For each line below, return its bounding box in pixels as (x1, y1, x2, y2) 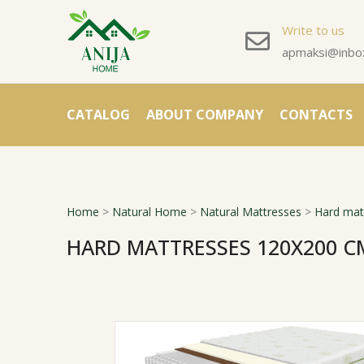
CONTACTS (279, 106, 353, 123)
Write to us (282, 22, 344, 38)
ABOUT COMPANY (146, 106, 263, 123)
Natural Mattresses (200, 204, 301, 220)
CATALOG (67, 106, 130, 123)
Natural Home (112, 204, 187, 220)
